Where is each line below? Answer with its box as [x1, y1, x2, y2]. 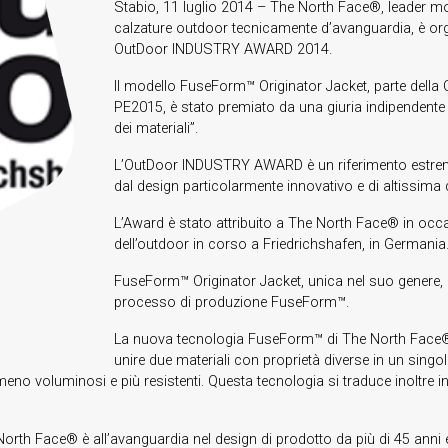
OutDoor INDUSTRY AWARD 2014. [113, 40, 332, 58]
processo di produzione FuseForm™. [113, 293, 349, 311]
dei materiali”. [113, 119, 198, 137]
